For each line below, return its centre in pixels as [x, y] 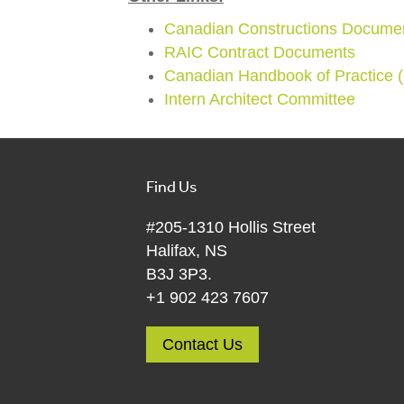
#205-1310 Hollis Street [231, 227]
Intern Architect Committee [260, 99]
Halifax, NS [187, 251]
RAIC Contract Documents [260, 52]
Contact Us [202, 344]
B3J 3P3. [179, 274]
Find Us [172, 186]
